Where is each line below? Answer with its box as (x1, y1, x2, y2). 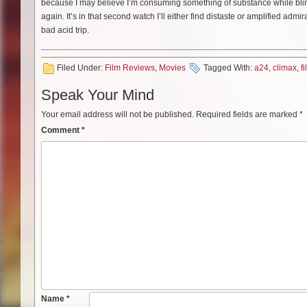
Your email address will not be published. (41, 110, 194, 120)
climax (273, 63, 297, 73)
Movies (159, 63, 186, 73)
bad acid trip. (41, 25, 89, 36)
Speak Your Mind (41, 86, 154, 104)
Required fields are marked (196, 110, 299, 120)
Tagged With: (204, 63, 254, 73)
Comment (41, 125, 82, 136)
